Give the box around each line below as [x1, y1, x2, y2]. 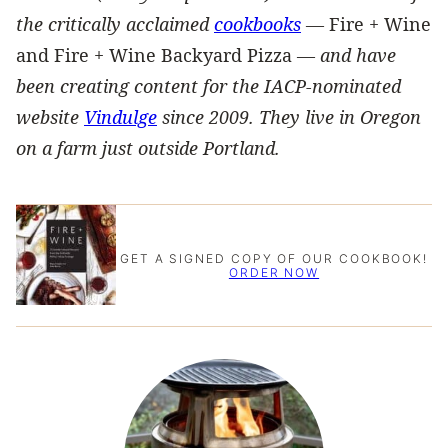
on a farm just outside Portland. [16, 135, 280, 160]
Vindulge [84, 104, 157, 129]
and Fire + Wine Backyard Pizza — [16, 42, 320, 67]
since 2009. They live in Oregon [157, 104, 421, 129]
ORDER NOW [228, 264, 320, 280]
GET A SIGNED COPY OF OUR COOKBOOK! [119, 250, 429, 266]
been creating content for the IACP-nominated [16, 73, 401, 98]
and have [320, 42, 396, 67]
